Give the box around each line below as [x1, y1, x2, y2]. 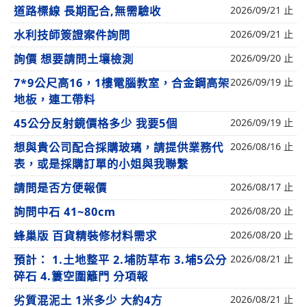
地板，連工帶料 [14, 92, 95, 107]
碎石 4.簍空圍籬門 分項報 [14, 269, 148, 284]
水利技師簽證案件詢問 [14, 27, 130, 42]
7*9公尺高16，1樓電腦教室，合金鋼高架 [14, 75, 230, 90]
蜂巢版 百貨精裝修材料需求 [14, 228, 157, 243]
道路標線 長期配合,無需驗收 [14, 3, 161, 19]
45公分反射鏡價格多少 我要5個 [14, 116, 177, 131]
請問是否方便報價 [14, 180, 107, 195]
